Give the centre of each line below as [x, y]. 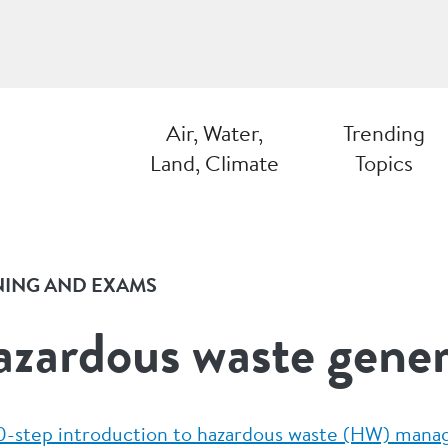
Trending [384, 133]
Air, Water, [214, 133]
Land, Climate [214, 163]
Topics [384, 163]
